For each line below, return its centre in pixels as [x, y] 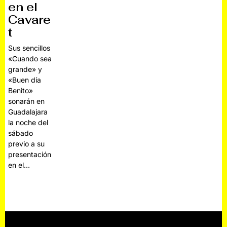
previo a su [27, 144]
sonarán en [27, 101]
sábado [21, 133]
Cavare [30, 20]
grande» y [25, 69]
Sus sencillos [29, 48]
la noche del [28, 123]
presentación [30, 155]
